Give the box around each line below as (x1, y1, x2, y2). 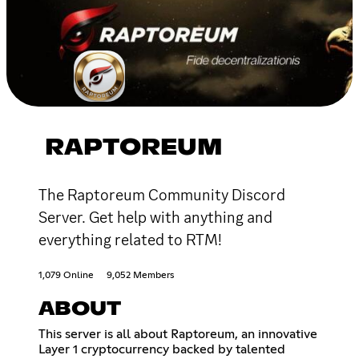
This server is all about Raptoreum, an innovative (38, 327, 317, 341)
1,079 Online (38, 270, 94, 280)
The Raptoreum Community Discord (38, 184, 285, 205)
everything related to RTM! (38, 228, 222, 250)
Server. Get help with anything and (38, 206, 272, 228)
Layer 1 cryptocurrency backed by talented (38, 342, 285, 356)
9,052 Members (107, 270, 174, 280)
